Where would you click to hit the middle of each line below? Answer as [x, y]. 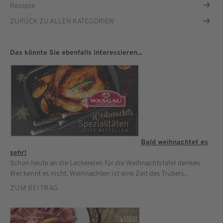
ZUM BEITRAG [34, 188]
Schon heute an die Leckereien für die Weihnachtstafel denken [105, 163]
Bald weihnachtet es [174, 142]
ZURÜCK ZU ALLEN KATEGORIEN [62, 22]
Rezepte [22, 6]
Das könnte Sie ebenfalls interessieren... [76, 53]
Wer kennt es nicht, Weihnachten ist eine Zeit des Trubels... [99, 174]
